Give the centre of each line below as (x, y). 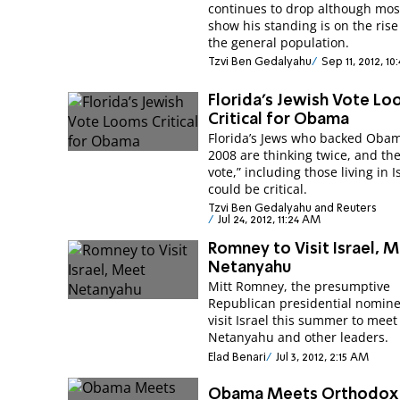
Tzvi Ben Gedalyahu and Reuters (293, 209)
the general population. (279, 43)
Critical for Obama (279, 119)
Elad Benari (237, 357)
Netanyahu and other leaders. (299, 337)
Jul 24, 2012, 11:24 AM (269, 221)
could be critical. (258, 188)
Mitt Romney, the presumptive (300, 287)
